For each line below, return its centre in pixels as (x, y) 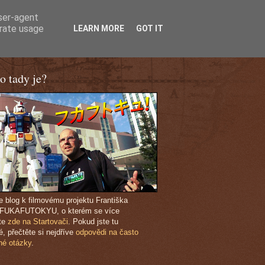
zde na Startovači (38, 222)
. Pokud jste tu (93, 222)
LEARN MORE (99, 28)
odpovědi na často (107, 232)
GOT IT (150, 28)
